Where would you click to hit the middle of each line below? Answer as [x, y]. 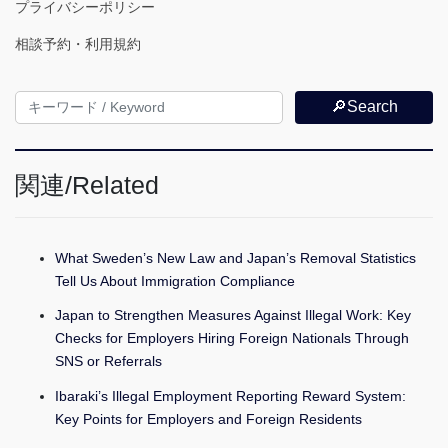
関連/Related [87, 185]
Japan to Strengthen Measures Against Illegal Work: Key [233, 315]
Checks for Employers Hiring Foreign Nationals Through [232, 338]
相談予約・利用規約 [78, 43]
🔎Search [364, 107]
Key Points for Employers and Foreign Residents [208, 418]
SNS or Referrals [108, 361]
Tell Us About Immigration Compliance [175, 281]
